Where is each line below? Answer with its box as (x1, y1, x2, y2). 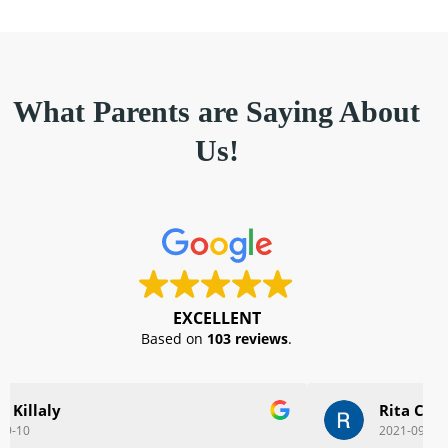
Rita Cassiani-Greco (82, 400, 228, 421)
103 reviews (207, 329, 288, 349)
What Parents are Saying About (13, 95, 420, 129)
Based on (141, 329, 207, 349)
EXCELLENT (172, 307, 261, 330)
